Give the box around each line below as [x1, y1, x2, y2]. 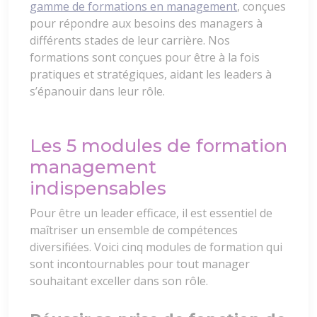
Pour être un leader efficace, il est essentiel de [30, 205, 272, 221]
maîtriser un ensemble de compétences [30, 222, 238, 238]
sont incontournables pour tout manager [30, 256, 250, 272]
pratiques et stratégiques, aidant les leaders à [30, 67, 272, 83]
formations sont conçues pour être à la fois [30, 50, 260, 66]
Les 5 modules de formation [30, 134, 287, 157]
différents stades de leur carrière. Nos [30, 33, 230, 49]
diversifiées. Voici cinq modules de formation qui [30, 239, 282, 255]
